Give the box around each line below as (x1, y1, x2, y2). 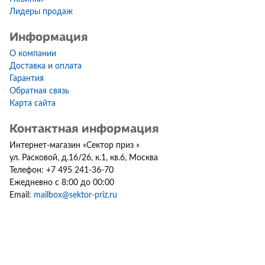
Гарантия (9, 75, 44, 83)
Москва (129, 154, 158, 163)
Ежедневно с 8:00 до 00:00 (9, 179, 114, 188)
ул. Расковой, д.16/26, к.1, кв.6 (9, 154, 125, 163)
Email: (9, 191, 34, 200)
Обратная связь (9, 87, 69, 96)
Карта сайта (9, 99, 56, 108)
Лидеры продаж (9, 8, 73, 17)
